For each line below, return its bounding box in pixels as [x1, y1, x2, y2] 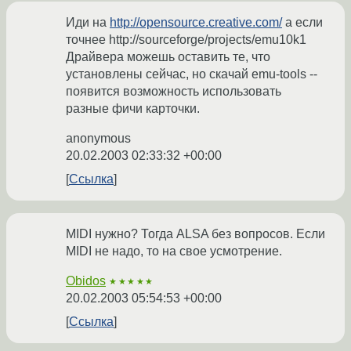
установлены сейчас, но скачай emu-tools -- [66, 67, 317, 81]
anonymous [66, 132, 131, 146]
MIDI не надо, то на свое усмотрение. [66, 244, 282, 259]
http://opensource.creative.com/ [110, 16, 282, 30]
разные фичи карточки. [66, 102, 200, 116]
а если [282, 16, 323, 30]
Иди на [66, 16, 110, 30]
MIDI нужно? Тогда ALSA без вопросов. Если [66, 227, 325, 241]
